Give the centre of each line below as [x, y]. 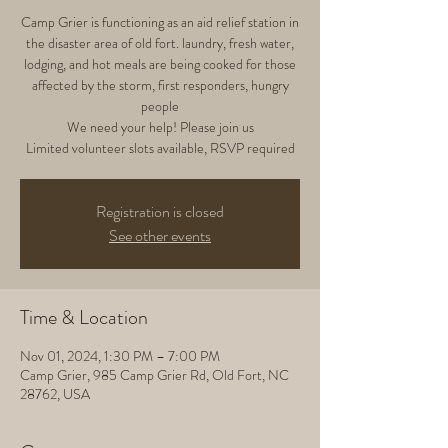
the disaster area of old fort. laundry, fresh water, [160, 43]
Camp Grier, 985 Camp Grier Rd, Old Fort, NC [154, 375]
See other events [160, 235]
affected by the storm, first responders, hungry [160, 85]
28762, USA [55, 394]
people [160, 106]
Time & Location [84, 317]
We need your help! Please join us [160, 127]
